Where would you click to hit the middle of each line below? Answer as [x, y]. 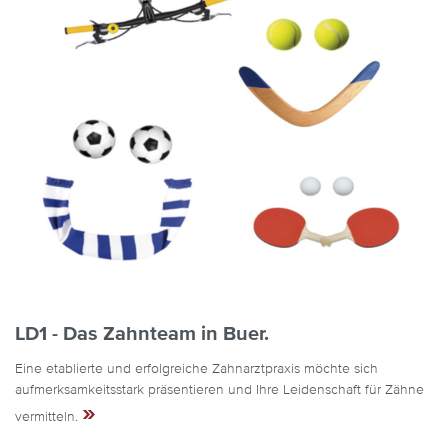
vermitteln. [48, 416]
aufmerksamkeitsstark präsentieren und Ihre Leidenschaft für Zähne [219, 389]
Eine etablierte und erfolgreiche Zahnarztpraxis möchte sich [196, 368]
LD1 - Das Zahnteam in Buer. [142, 333]
